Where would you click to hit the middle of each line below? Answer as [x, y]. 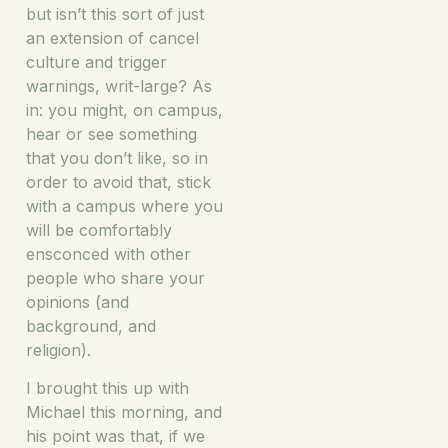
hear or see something [111, 133]
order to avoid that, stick [118, 181]
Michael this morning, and [124, 411]
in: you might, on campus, [124, 109]
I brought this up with [107, 387]
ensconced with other [108, 253]
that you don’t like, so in [117, 157]
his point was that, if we [115, 435]
